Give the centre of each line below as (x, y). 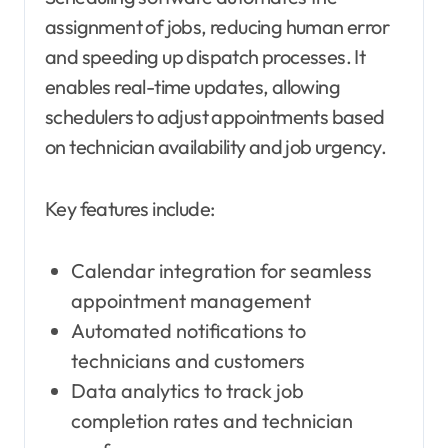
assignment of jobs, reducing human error (217, 27)
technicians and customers (187, 361)
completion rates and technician (211, 421)
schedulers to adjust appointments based (215, 117)
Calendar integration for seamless (221, 271)
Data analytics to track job (187, 391)
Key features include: (130, 209)
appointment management (190, 301)
